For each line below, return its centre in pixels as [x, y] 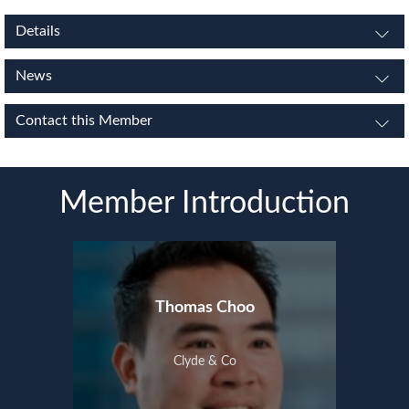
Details [38, 31]
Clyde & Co [204, 362]
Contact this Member [84, 121]
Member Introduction [204, 204]
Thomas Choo [204, 308]
